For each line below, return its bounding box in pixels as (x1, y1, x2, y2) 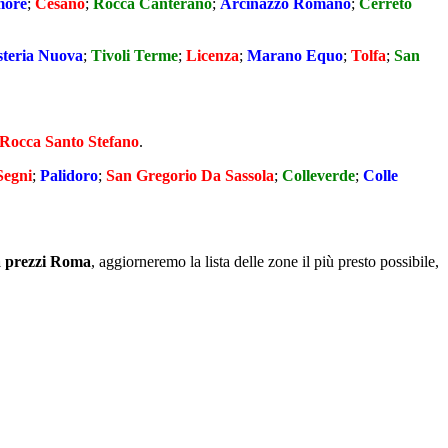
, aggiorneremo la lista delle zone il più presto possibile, (91, 253, 439, 271)
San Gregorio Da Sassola (106, 167, 274, 185)
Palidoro (40, 167, 98, 185)
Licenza (186, 47, 239, 65)
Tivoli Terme (91, 47, 178, 65)
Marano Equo (247, 47, 343, 65)
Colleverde (282, 167, 355, 185)
